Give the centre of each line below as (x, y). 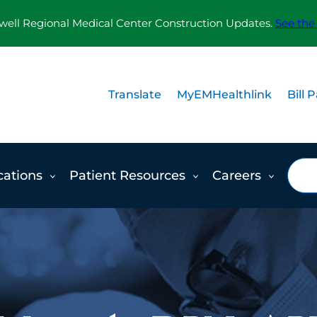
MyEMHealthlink (224, 95)
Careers (237, 176)
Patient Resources (127, 176)
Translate (135, 95)
